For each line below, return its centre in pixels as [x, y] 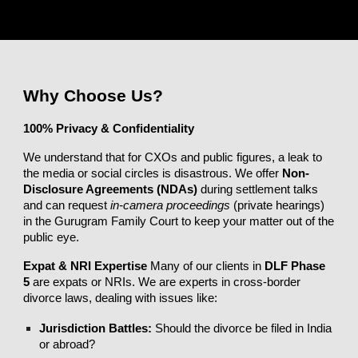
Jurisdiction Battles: [96, 328]
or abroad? [68, 344]
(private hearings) [278, 205]
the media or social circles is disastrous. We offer [153, 173]
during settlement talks [258, 189]
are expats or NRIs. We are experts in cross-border [165, 282]
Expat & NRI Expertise [86, 266]
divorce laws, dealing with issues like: [121, 298]
